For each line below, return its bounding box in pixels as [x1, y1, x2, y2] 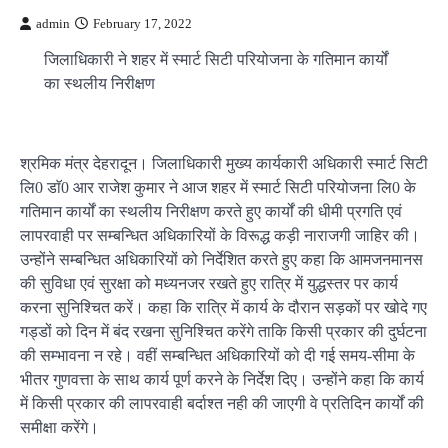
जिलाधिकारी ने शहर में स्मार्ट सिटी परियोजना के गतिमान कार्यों [44, 51, 388, 68]
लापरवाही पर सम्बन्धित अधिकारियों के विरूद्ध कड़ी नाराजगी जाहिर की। [20, 227, 420, 244]
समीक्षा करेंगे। [20, 419, 99, 436]
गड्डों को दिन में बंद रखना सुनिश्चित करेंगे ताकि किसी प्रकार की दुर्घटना [20, 323, 427, 340]
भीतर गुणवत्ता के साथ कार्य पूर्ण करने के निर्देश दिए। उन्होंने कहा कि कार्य [20, 371, 424, 388]
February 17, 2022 [93, 17, 192, 31]
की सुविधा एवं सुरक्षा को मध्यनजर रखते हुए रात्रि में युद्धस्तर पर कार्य [20, 275, 398, 292]
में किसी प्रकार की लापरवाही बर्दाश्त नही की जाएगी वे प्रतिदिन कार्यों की [20, 395, 424, 412]
